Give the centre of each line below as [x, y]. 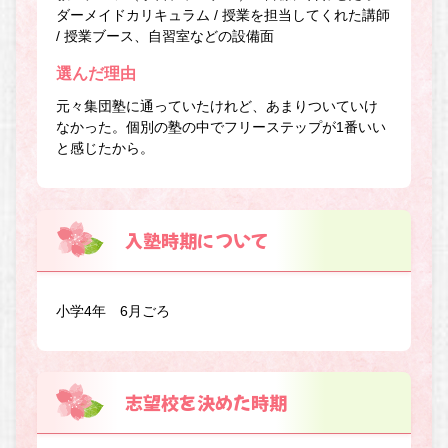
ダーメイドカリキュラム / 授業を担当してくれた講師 [223, 15]
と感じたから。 [105, 148]
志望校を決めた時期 [206, 402]
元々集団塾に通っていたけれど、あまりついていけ [217, 106]
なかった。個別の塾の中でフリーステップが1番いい [221, 127]
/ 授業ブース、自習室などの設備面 [165, 36]
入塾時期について [197, 239]
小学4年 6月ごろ [113, 310]
